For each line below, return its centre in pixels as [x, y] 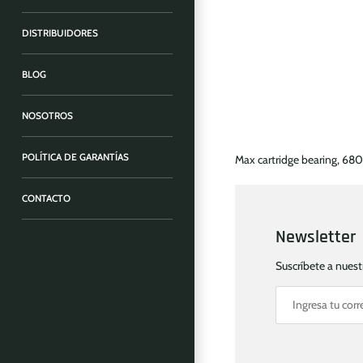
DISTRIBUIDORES [60, 33]
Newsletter [316, 237]
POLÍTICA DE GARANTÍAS [75, 157]
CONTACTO [46, 199]
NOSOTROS [47, 116]
